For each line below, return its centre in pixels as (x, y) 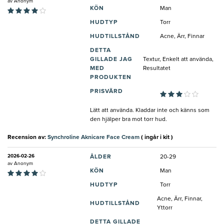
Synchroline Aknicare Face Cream (93, 137)
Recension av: (27, 137)
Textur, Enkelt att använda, (178, 59)
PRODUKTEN (111, 77)
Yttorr (164, 208)
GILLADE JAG (111, 59)
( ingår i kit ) (156, 137)
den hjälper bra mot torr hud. (128, 119)
